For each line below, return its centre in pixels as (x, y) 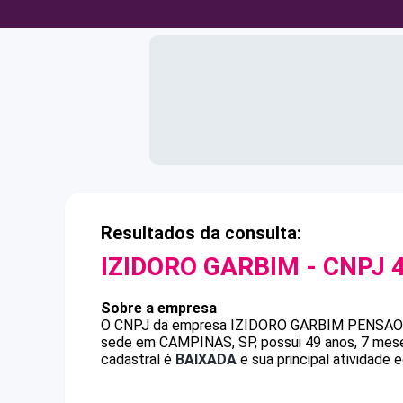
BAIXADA (206, 359)
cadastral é (138, 359)
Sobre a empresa (159, 308)
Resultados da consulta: (201, 233)
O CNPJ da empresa (166, 325)
